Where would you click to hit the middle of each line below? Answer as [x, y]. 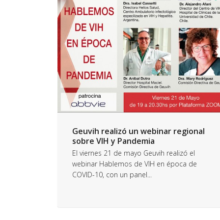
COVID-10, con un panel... [112, 175]
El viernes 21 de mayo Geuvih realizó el [134, 153]
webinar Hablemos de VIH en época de [135, 164]
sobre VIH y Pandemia [113, 141]
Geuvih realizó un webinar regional [138, 131]
